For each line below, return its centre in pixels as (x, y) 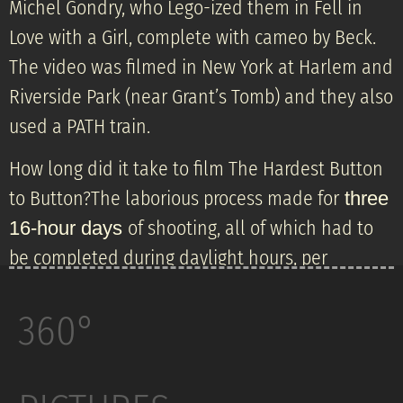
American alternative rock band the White (175, 360)
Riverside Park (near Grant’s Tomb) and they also (201, 97)
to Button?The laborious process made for (177, 199)
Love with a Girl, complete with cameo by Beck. (193, 37)
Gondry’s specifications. (101, 288)
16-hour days (66, 228)
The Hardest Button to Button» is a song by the (195, 330)
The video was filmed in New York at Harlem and (201, 67)
